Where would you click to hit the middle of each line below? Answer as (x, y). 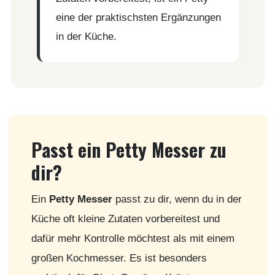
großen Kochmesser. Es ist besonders (119, 258)
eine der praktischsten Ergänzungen (138, 17)
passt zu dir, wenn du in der (177, 199)
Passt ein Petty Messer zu (129, 149)
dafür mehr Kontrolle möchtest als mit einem (133, 238)
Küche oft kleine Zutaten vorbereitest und (125, 219)
